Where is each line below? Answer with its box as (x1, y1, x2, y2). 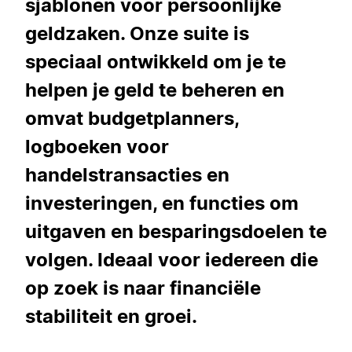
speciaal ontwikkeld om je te (25, 49, 286, 73)
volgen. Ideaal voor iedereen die (25, 247, 318, 271)
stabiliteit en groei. (25, 304, 197, 328)
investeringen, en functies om (25, 191, 299, 214)
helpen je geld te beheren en (25, 78, 284, 101)
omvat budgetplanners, (25, 106, 239, 130)
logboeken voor (25, 134, 169, 158)
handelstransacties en (25, 163, 229, 186)
